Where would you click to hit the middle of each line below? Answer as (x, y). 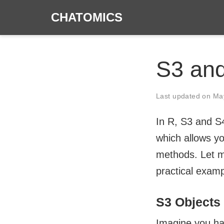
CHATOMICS (87, 17)
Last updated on (184, 96)
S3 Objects (188, 202)
